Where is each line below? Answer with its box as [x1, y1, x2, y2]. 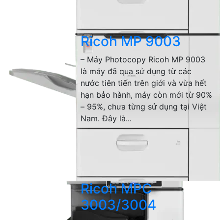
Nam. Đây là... [81, 113, 132, 123]
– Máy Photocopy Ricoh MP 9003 [81, 55, 206, 64]
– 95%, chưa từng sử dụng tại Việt [81, 102, 207, 111]
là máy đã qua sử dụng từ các [81, 66, 192, 76]
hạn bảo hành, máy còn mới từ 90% [81, 90, 213, 100]
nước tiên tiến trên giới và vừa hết [81, 78, 207, 88]
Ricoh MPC [81, 180, 153, 197]
